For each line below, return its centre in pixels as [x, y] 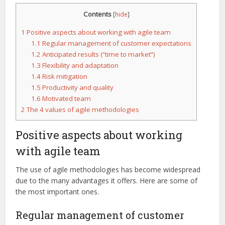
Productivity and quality [77, 88]
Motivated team [66, 99]
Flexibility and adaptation [80, 66]
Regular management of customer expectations [116, 43]
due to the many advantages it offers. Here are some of [107, 181]
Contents [97, 14]
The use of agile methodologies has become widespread [108, 170]
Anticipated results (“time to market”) [98, 54]
